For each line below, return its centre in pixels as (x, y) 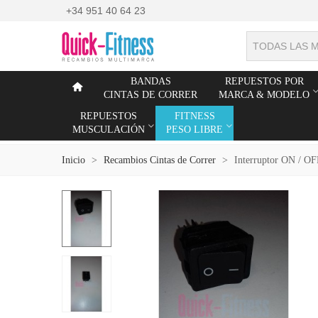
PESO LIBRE (194, 130)
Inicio (73, 160)
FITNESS (194, 116)
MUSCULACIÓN (109, 130)
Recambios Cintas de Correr (160, 160)
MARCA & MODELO (264, 95)
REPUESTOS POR (264, 81)
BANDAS (150, 81)
